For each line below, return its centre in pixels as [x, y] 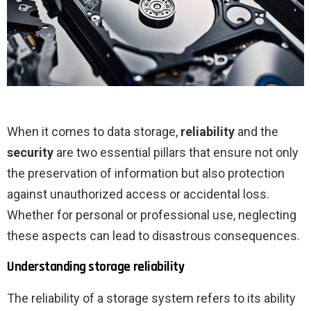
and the [257, 132]
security [30, 153]
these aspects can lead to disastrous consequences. [153, 236]
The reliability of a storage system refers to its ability [151, 299]
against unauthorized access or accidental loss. [138, 194]
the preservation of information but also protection [146, 174]
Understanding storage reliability [96, 267]
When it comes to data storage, [94, 132]
